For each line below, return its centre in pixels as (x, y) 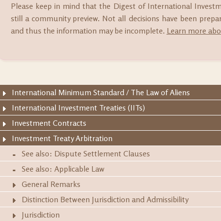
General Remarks (51, 184)
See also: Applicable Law (63, 169)
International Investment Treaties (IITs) (78, 108)
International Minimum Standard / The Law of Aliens (101, 92)
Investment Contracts (49, 123)
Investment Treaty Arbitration (62, 138)
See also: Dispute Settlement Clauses (86, 153)
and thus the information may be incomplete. (89, 31)
